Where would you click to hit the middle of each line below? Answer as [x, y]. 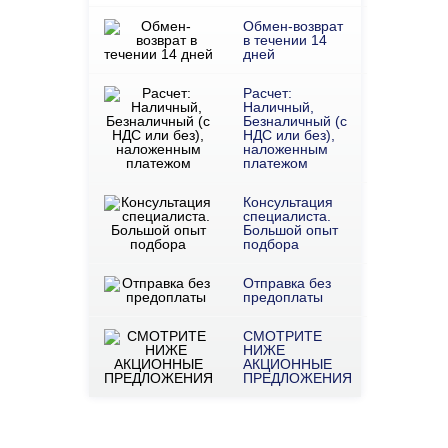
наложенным [285, 149]
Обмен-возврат [292, 26]
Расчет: [267, 93]
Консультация [287, 202]
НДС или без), [288, 135]
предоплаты [282, 297]
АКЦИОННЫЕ [287, 364]
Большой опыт [290, 230]
